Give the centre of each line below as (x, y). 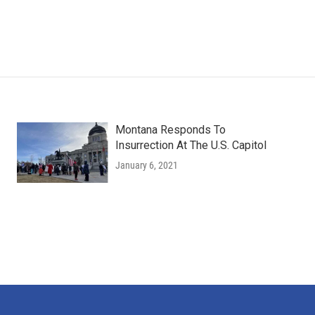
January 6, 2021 (146, 165)
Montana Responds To (170, 130)
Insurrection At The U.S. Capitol (191, 145)
